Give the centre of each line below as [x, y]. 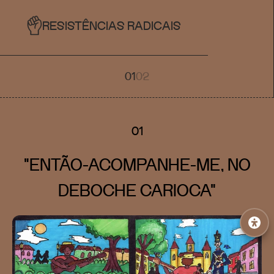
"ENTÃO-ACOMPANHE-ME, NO [137, 164]
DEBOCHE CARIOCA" [137, 190]
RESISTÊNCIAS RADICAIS [112, 25]
